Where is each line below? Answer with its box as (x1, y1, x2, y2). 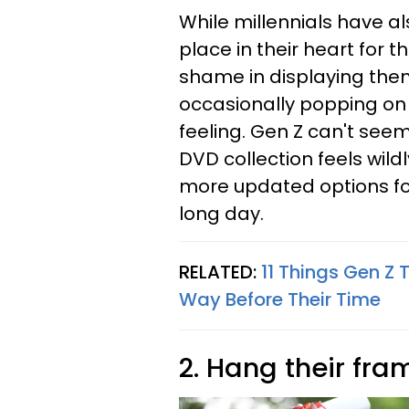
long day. (179, 200, 264, 226)
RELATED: (179, 258, 261, 285)
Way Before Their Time (179, 286, 381, 312)
